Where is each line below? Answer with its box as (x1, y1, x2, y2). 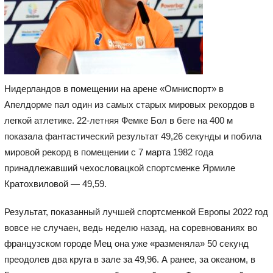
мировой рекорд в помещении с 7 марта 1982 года (4, 146, 213, 157)
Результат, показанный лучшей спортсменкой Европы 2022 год (4, 206, 268, 217)
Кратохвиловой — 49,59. (4, 178, 107, 189)
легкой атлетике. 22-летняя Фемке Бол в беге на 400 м (4, 115, 233, 126)
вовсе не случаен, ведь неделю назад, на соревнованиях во (4, 222, 257, 233)
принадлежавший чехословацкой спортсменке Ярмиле (4, 162, 235, 173)
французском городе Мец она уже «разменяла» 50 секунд (4, 238, 249, 249)
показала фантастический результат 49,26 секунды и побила (4, 130, 261, 141)
